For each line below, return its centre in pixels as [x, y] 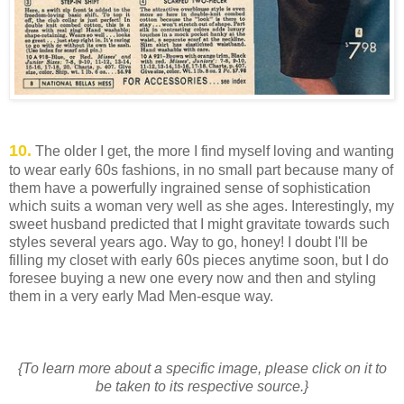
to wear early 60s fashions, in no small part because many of [201, 170]
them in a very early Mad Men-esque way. [141, 297]
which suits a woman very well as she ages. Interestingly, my [202, 207]
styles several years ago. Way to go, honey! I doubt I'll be [188, 243]
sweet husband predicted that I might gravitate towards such [199, 225]
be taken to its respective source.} [202, 387]
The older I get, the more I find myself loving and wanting [213, 151]
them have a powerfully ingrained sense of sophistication [190, 188]
